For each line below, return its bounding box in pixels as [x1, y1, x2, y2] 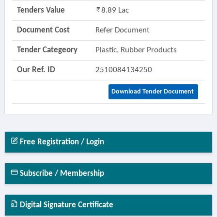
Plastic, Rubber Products [95, 46, 179, 54]
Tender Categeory [16, 46, 77, 54]
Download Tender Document [111, 88, 195, 95]
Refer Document [95, 26, 150, 34]
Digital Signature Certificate [17, 201, 113, 209]
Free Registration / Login [17, 138, 104, 146]
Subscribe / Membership [17, 170, 104, 178]
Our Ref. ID [16, 66, 55, 74]
